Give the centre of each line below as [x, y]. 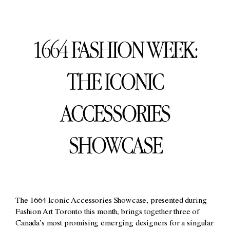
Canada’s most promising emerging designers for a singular [114, 224]
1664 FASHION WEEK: [115, 49]
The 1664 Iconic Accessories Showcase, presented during [111, 201]
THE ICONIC [115, 81]
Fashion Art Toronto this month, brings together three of [108, 212]
